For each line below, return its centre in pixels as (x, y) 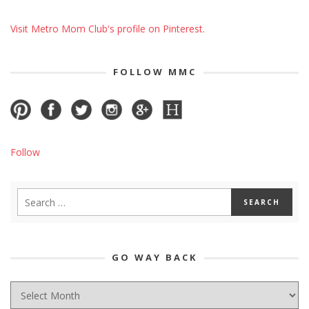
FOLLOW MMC (154, 72)
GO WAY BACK (154, 258)
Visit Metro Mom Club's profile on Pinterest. (108, 29)
